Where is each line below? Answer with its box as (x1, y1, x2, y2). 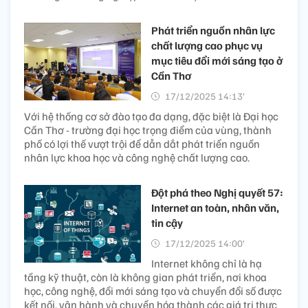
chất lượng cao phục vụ (151, 38, 263, 52)
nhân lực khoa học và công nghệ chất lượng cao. (24, 150, 250, 164)
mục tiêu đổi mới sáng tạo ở (151, 53, 283, 67)
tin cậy (151, 215, 183, 230)
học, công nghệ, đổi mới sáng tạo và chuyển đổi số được (24, 283, 282, 298)
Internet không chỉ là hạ (151, 256, 262, 270)
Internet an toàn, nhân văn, (151, 200, 279, 214)
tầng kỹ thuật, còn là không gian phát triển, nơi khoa (24, 269, 267, 284)
